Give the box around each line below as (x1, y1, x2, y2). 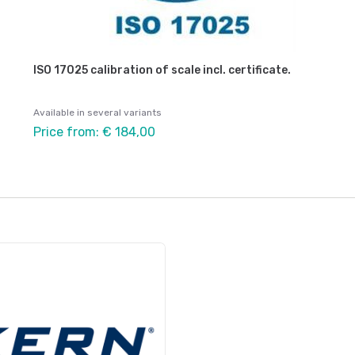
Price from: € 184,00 (33, 124, 155, 139)
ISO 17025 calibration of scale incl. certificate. (33, 63, 291, 77)
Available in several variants (33, 106, 162, 118)
